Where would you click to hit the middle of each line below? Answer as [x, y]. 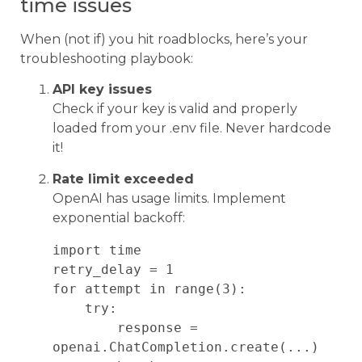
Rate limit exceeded [123, 179]
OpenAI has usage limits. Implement [169, 198]
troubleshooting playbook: [107, 58]
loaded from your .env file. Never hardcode [192, 128]
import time [97, 250]
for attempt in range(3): [149, 288]
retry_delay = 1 [113, 269]
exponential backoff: [119, 217]
